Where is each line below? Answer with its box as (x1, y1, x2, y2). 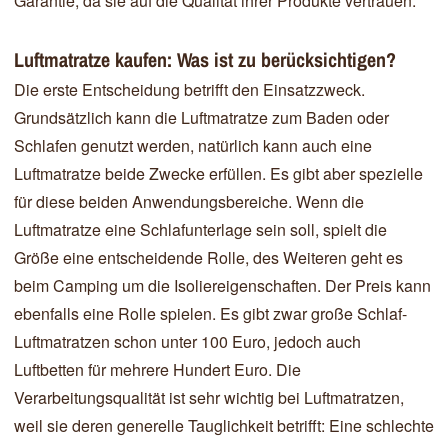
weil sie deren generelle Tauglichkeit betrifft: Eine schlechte (14, 413, 434, 437)
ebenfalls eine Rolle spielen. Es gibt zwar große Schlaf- (14, 301, 407, 325)
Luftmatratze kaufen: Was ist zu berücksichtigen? (14, 45, 396, 73)
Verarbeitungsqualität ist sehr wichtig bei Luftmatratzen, (14, 385, 404, 409)
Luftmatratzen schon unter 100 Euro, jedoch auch (14, 329, 361, 353)
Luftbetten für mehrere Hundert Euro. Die (14, 357, 301, 381)
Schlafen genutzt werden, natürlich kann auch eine (14, 133, 372, 157)
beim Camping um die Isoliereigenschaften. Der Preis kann (14, 273, 431, 297)
